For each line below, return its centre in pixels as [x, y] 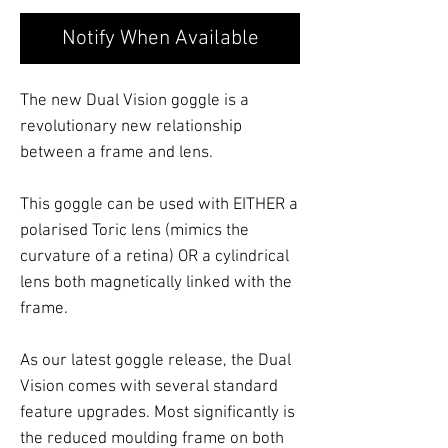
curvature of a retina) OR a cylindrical [154, 256]
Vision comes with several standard [149, 386]
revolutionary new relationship [131, 126]
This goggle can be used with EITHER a [159, 204]
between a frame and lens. [116, 152]
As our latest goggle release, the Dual [155, 360]
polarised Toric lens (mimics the [134, 230]
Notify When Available [160, 38]
